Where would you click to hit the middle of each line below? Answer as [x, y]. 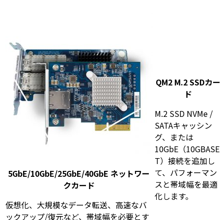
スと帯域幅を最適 [186, 184]
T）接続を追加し [185, 160]
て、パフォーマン [186, 172]
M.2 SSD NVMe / [184, 113]
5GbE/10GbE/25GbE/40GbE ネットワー [79, 173]
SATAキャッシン [183, 125]
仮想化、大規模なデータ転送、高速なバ [76, 205]
